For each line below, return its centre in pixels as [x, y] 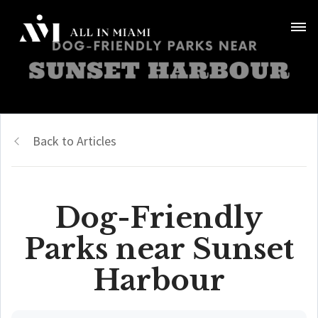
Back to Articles [75, 141]
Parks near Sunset [159, 249]
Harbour [159, 280]
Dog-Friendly [159, 218]
